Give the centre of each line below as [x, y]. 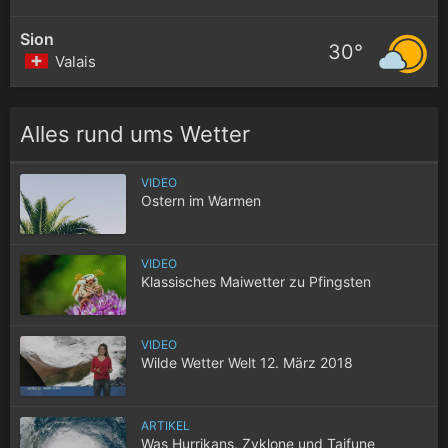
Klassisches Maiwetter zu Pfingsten [256, 281]
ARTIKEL [165, 425]
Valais [75, 61]
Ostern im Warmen [201, 200]
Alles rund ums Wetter [135, 133]
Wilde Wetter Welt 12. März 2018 [247, 362]
